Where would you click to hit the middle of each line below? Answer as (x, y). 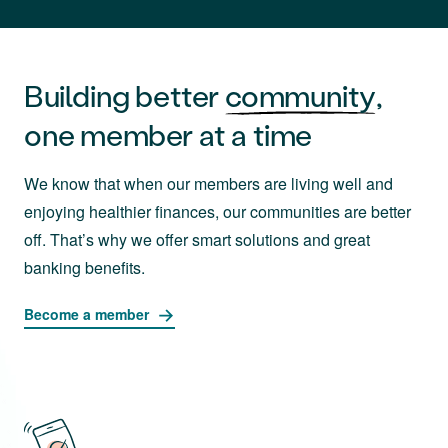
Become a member (86, 314)
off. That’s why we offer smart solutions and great (197, 240)
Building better (124, 96)
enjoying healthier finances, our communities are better (217, 212)
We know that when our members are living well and (208, 184)
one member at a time (168, 135)
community (300, 96)
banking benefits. (84, 268)
